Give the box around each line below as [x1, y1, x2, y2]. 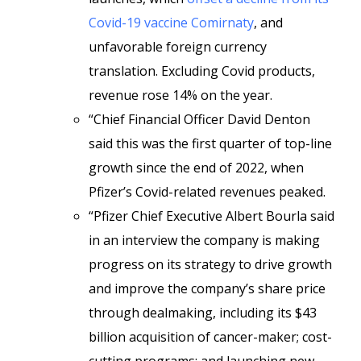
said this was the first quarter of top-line [89, 135, 332, 152]
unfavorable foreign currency [89, 38, 267, 56]
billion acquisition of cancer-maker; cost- [89, 328, 332, 346]
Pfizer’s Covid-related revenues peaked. [89, 183, 326, 201]
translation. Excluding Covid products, [89, 62, 315, 80]
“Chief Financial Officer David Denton [89, 110, 310, 128]
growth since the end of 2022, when [89, 159, 304, 176]
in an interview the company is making [89, 231, 320, 249]
